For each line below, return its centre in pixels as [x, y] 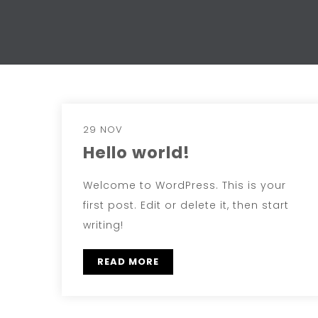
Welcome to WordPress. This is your [185, 185]
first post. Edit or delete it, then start [186, 205]
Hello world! [137, 152]
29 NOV [103, 129]
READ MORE [128, 261]
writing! [103, 225]
